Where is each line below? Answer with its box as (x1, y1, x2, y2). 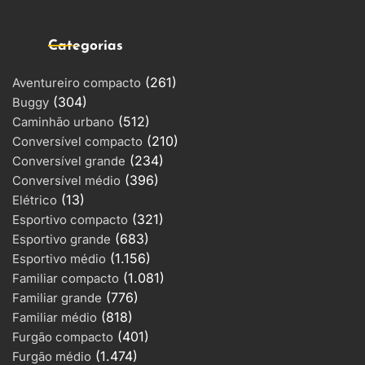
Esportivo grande (12, 231, 111, 247)
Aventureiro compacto (12, 75, 141, 90)
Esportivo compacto (12, 212, 128, 227)
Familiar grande (12, 290, 102, 306)
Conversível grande (12, 153, 125, 169)
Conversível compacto (12, 134, 143, 149)
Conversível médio (12, 173, 121, 188)
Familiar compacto (12, 270, 119, 286)
